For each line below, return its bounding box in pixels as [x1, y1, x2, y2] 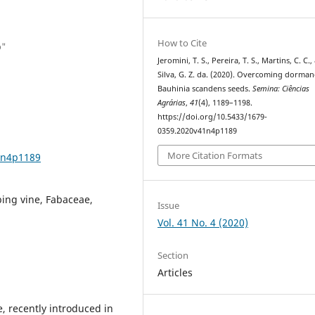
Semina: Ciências [252, 83, 310, 94]
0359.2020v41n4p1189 [157, 125, 238, 136]
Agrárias [157, 97, 186, 108]
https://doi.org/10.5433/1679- [157, 111, 268, 122]
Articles [157, 265, 193, 279]
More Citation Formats [167, 149, 263, 162]
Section [157, 248, 189, 262]
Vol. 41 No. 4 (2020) [157, 216, 249, 230]
